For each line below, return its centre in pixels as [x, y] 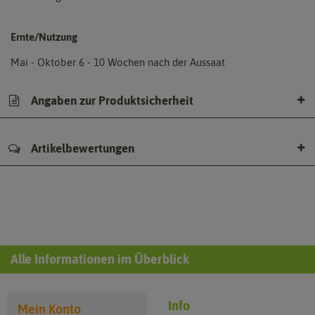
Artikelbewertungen [81, 149]
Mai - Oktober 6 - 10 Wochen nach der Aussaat [118, 63]
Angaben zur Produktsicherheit [111, 100]
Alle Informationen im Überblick [100, 259]
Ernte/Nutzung [44, 37]
